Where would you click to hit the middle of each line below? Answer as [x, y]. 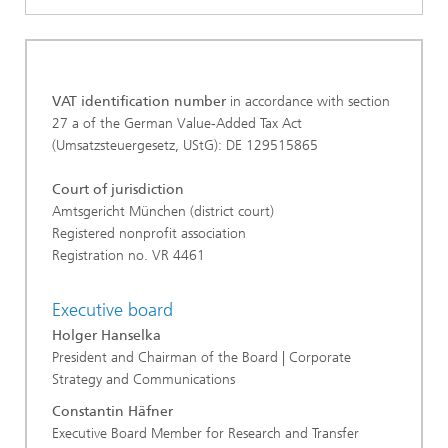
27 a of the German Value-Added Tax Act [177, 123]
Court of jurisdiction [118, 189]
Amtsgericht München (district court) [163, 211]
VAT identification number [139, 101]
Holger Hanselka [106, 335]
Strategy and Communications [143, 379]
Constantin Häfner [112, 411]
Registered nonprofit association [151, 233]
